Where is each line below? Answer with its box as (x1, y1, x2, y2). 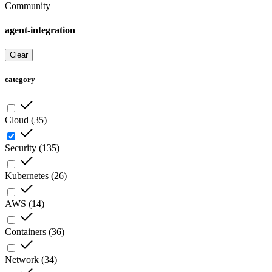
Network (5, 254, 39, 265)
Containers (5, 226, 46, 237)
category (5, 75, 35, 84)
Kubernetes (5, 171, 49, 182)
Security (5, 143, 36, 154)
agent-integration (5, 24, 75, 35)
